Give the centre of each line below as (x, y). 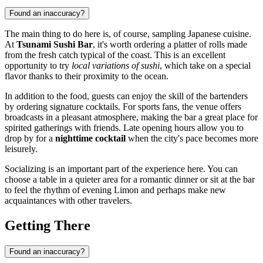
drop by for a (30, 138)
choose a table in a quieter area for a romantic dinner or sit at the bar (130, 179)
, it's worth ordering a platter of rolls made (170, 44)
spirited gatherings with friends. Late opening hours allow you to (124, 127)
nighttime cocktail (90, 138)
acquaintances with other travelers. (68, 200)
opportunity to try (38, 65)
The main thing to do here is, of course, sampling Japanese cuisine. (128, 33)
